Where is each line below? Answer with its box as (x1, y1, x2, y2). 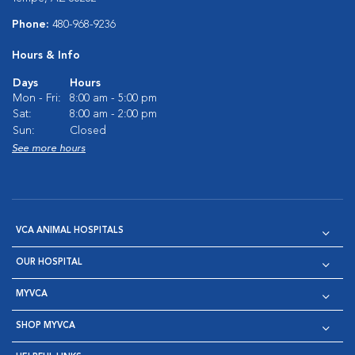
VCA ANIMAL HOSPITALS (16, 227, 124, 235)
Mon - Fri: (13, 93, 61, 104)
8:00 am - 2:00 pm (70, 109, 157, 120)
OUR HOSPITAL (16, 258, 82, 267)
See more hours (12, 143, 86, 154)
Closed (70, 125, 106, 136)
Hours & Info (12, 50, 80, 61)
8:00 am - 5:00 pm (70, 93, 157, 104)
